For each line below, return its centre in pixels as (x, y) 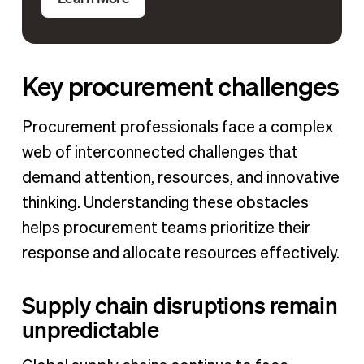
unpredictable (90, 329)
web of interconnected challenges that (160, 153)
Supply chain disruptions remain (180, 305)
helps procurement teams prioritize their (166, 229)
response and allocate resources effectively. (180, 254)
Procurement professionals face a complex (177, 128)
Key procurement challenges (180, 86)
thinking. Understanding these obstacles (165, 204)
